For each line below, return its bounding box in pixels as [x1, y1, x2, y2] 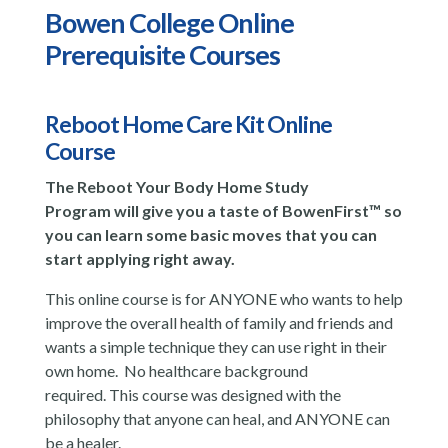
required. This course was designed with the [44, 384, 341, 404]
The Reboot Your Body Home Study [44, 176, 309, 196]
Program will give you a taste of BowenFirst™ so [44, 200, 402, 220]
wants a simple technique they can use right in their [44, 336, 387, 356]
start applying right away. [44, 248, 235, 268]
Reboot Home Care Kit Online [44, 109, 332, 138]
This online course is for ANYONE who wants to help [44, 288, 403, 308]
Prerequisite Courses [44, 37, 280, 71]
